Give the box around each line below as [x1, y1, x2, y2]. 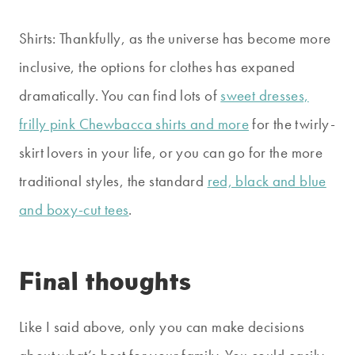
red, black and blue [207, 171, 326, 192]
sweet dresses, [220, 86, 309, 106]
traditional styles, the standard [19, 171, 208, 192]
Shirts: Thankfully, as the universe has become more [19, 29, 331, 49]
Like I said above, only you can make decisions [19, 317, 305, 338]
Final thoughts [19, 265, 192, 298]
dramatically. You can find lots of [19, 86, 221, 106]
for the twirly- [249, 114, 336, 135]
